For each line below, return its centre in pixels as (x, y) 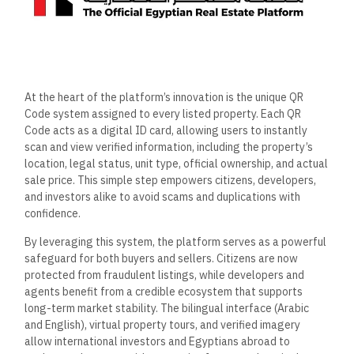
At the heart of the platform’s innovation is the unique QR (164, 98)
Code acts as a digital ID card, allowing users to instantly (166, 131)
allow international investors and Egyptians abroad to (158, 341)
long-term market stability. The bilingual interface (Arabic (167, 308)
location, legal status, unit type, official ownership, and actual (177, 164)
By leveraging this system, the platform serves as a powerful (176, 241)
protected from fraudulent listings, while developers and (165, 275)
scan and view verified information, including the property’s (169, 147)
